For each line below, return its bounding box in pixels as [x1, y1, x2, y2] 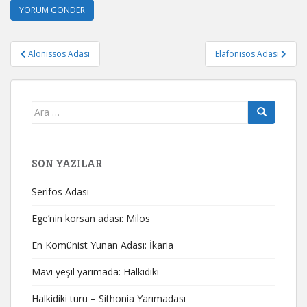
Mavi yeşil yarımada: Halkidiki [32, 265, 159, 278]
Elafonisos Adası [215, 47, 281, 60]
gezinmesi [10, 56, 95, 78]
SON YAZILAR [32, 156, 102, 170]
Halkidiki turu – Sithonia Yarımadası [32, 291, 186, 305]
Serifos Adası [32, 184, 89, 198]
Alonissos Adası [28, 47, 90, 60]
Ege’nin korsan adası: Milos [32, 211, 150, 225]
